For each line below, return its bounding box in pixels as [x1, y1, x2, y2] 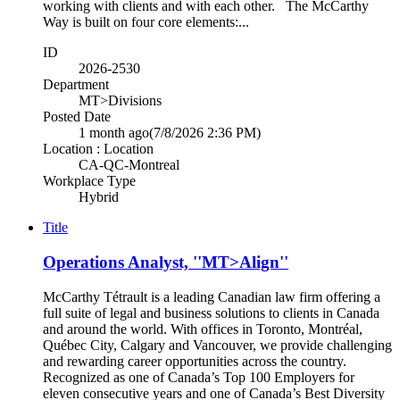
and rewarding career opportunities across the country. [43, 353, 346, 369]
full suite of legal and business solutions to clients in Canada [43, 304, 379, 321]
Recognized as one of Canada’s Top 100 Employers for [43, 369, 354, 385]
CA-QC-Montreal [79, 157, 179, 173]
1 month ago [79, 125, 149, 141]
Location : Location [43, 141, 154, 157]
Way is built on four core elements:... [43, 14, 249, 30]
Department [43, 77, 109, 93]
